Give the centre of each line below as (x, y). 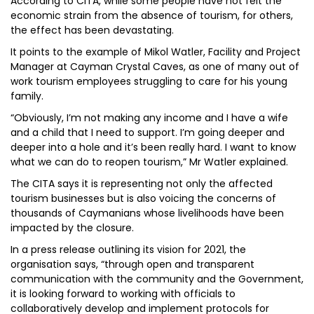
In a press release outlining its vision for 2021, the (128, 250)
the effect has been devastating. (92, 30)
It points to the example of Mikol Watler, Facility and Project (156, 52)
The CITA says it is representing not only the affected (142, 184)
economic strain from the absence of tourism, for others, (152, 15)
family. (27, 96)
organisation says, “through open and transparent (132, 264)
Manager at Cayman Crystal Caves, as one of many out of (155, 67)
